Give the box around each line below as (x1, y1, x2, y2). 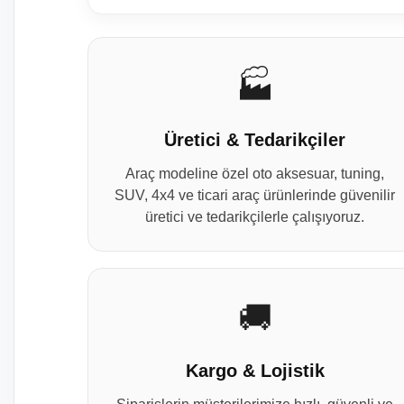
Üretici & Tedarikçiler (164, 130, 346, 150)
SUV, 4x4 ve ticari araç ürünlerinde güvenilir (115, 188, 396, 203)
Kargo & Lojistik (185, 361, 325, 381)
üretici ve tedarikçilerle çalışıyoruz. (145, 209, 365, 225)
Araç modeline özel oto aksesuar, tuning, (125, 166, 385, 181)
